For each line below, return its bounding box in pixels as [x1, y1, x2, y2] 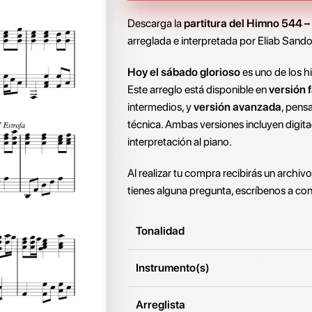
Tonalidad [136, 224, 185, 237]
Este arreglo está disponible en [127, 83, 269, 96]
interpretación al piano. [127, 135, 232, 148]
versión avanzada [194, 100, 281, 114]
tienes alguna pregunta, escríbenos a [127, 184, 295, 197]
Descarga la [127, 17, 184, 30]
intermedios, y [127, 100, 194, 114]
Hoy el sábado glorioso [127, 65, 240, 79]
